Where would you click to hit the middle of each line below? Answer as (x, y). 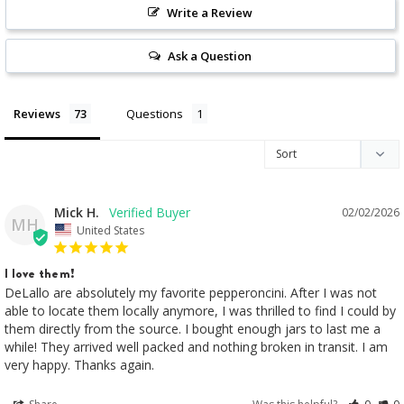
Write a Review (210, 13)
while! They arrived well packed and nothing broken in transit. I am (196, 346)
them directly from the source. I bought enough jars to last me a (193, 328)
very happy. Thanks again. (79, 364)
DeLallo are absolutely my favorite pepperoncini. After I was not (191, 292)
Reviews (37, 114)
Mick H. (77, 213)
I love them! (40, 273)
